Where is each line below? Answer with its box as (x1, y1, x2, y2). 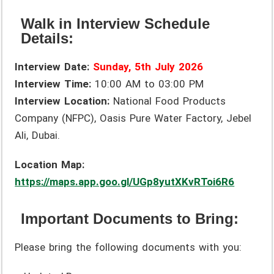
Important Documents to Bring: (21, 210, 239, 227)
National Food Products (109, 94, 226, 107)
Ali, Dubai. (15, 128, 61, 141)
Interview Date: (15, 60, 94, 73)
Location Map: (15, 158, 85, 171)
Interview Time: (15, 77, 92, 90)
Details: (21, 29, 74, 46)
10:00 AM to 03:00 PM (91, 77, 204, 90)
